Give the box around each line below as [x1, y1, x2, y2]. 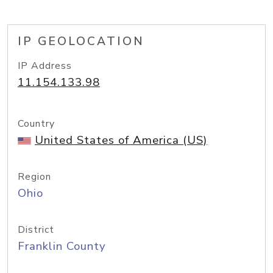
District [18, 223, 54, 236]
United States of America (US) [35, 132, 207, 148]
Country [18, 117, 55, 130]
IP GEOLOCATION [18, 34, 144, 49]
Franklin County [18, 238, 106, 254]
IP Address [18, 59, 72, 73]
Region [18, 170, 51, 183]
